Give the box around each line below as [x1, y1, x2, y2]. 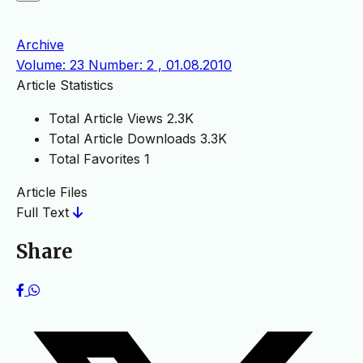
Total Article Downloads [49, 130, 196, 147]
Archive [16, 36, 64, 53]
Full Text [16, 204, 73, 221]
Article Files [16, 184, 88, 201]
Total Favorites [49, 151, 140, 168]
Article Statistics [16, 77, 113, 94]
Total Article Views [49, 110, 163, 127]
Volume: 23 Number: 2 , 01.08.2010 [16, 57, 232, 74]
